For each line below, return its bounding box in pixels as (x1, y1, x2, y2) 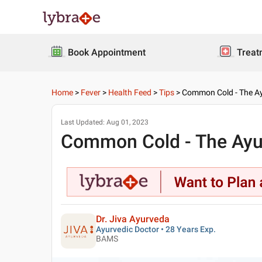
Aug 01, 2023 (106, 118, 149, 126)
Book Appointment (68, 47, 146, 58)
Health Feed (108, 88, 151, 97)
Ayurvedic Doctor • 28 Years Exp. (96, 225, 216, 234)
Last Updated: (61, 118, 106, 126)
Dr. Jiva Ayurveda (96, 213, 170, 225)
